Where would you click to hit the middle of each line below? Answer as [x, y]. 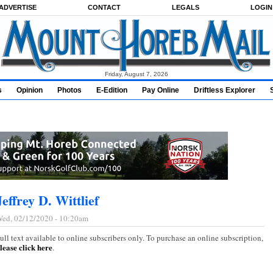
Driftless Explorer [225, 90]
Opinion [30, 90]
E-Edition [112, 90]
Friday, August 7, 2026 [136, 74]
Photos [69, 90]
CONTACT [104, 7]
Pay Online [161, 90]
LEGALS [186, 7]
